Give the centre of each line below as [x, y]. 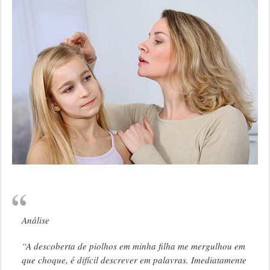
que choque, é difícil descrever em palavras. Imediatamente [134, 260]
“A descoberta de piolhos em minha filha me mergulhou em [133, 246]
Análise [35, 220]
